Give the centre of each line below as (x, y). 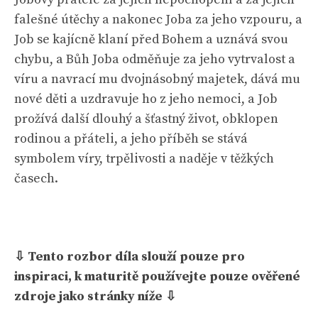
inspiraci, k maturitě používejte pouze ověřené (157, 276)
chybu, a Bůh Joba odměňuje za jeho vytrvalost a (155, 59)
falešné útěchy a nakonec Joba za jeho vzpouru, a (158, 20)
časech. (36, 179)
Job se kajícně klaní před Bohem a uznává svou (151, 39)
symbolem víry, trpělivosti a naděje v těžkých (144, 159)
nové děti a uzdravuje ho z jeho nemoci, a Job (146, 99)
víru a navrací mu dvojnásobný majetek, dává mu (157, 79)
